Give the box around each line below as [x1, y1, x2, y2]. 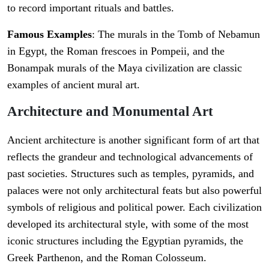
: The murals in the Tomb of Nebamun [92, 28, 260, 41]
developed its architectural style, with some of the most [7, 218, 249, 231]
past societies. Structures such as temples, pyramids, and [7, 168, 254, 180]
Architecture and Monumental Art [7, 103, 213, 119]
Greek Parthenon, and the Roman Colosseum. [7, 252, 207, 264]
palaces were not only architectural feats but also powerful [7, 184, 262, 197]
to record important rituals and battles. [7, 2, 174, 14]
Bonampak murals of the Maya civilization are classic [7, 62, 242, 74]
